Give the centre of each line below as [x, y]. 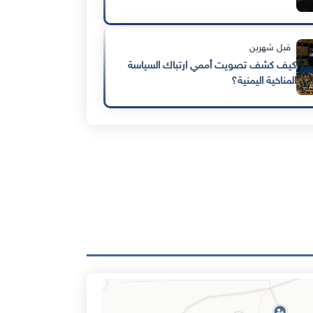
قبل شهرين [270, 49]
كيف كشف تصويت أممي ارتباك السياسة [212, 66]
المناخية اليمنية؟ [263, 82]
